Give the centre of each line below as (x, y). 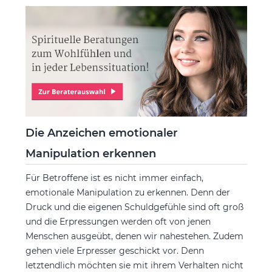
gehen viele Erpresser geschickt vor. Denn (114, 251)
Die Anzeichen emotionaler (101, 133)
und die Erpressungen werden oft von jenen (118, 222)
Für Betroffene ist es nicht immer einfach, (114, 178)
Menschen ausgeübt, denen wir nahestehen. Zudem (134, 236)
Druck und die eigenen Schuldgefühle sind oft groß (134, 207)
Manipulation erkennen (90, 154)
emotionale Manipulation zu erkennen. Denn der (127, 193)
